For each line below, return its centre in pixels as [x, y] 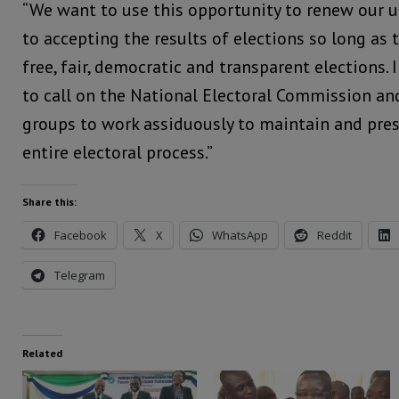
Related [42, 353]
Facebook [81, 235]
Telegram [80, 275]
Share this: [49, 201]
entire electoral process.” [118, 152]
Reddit [334, 235]
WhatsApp [240, 235]
